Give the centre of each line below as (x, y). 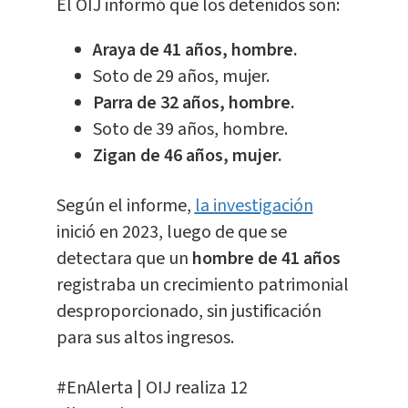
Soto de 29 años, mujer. (181, 77)
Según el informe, (125, 206)
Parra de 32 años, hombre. (194, 103)
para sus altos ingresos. (145, 338)
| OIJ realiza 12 (190, 388)
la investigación (254, 206)
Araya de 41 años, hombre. (195, 51)
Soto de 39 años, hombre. (190, 130)
